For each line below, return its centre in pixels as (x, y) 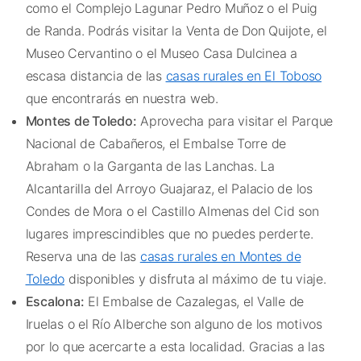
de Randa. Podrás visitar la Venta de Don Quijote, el (176, 31)
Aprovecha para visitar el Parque (234, 121)
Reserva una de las (83, 257)
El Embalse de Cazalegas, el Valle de (194, 302)
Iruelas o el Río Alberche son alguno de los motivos (174, 324)
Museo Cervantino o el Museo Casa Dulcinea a (161, 54)
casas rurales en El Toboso (243, 76)
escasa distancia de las (95, 76)
